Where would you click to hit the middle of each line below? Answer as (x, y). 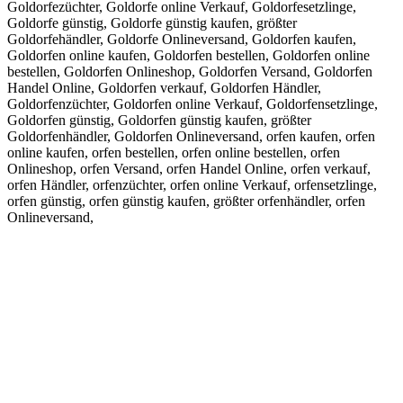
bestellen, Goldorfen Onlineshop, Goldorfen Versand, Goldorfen (190, 72)
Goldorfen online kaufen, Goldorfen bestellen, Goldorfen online (188, 56)
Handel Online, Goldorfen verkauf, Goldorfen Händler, (164, 88)
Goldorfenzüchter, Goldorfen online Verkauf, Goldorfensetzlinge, (193, 104)
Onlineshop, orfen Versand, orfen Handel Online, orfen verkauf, (189, 169)
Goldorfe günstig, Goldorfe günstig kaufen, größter (152, 23)
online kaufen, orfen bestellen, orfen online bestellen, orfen (174, 153)
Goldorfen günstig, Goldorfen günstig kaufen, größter (159, 121)
